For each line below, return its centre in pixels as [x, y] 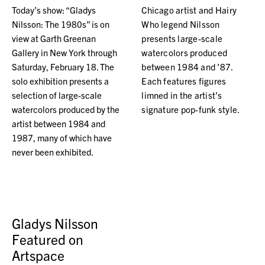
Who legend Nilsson [181, 24]
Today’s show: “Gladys [54, 10]
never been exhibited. [53, 152]
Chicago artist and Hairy [189, 10]
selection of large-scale [57, 95]
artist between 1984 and [59, 124]
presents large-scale [182, 38]
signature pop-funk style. [191, 109]
